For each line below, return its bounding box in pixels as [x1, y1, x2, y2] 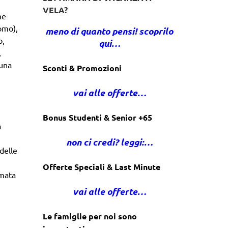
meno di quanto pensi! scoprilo [45, 24, 174, 37]
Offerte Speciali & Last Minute [42, 161, 160, 172]
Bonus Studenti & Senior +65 [42, 111, 152, 123]
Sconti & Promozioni [42, 62, 122, 73]
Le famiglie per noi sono [42, 210, 137, 221]
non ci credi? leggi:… [66, 135, 153, 148]
